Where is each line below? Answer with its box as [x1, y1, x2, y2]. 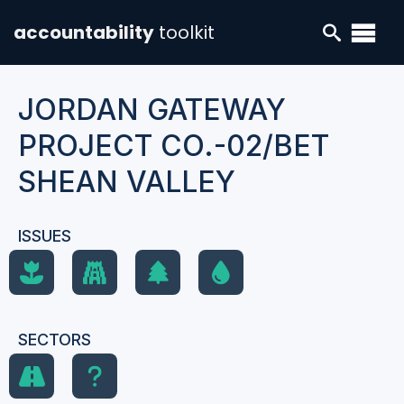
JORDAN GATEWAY [18, 92, 286, 127]
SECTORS [18, 330, 91, 349]
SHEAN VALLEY [18, 164, 235, 199]
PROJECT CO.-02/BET [18, 128, 329, 163]
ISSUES [18, 226, 71, 245]
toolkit [159, 20, 215, 45]
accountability [14, 20, 154, 45]
